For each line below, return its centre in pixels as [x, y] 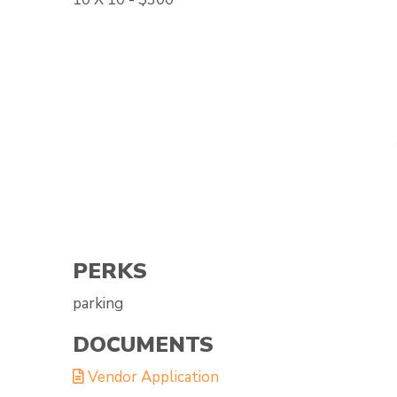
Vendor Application [152, 377]
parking [98, 303]
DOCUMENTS [143, 344]
